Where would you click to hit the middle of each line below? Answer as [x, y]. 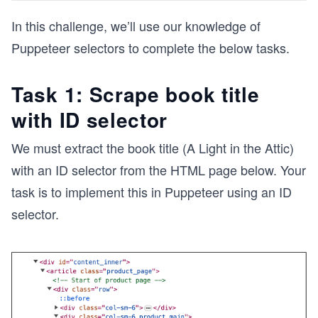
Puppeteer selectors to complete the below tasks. [150, 48]
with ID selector [90, 120]
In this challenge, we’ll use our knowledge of [136, 26]
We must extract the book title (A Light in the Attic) [153, 148]
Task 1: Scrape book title [136, 94]
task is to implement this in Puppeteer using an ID [152, 192]
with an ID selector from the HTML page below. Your [159, 170]
